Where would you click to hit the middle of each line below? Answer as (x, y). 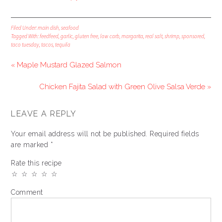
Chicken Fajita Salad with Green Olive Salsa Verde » (125, 86)
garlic (67, 36)
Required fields (173, 134)
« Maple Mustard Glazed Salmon (66, 65)
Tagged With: (26, 36)
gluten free (87, 36)
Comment (27, 192)
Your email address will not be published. (79, 134)
